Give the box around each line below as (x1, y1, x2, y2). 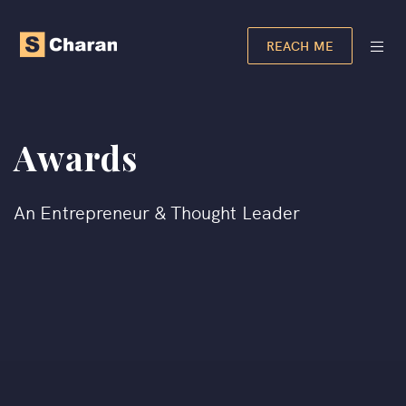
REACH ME (266, 36, 333, 54)
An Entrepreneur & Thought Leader (14, 198, 301, 224)
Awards (14, 134, 138, 180)
